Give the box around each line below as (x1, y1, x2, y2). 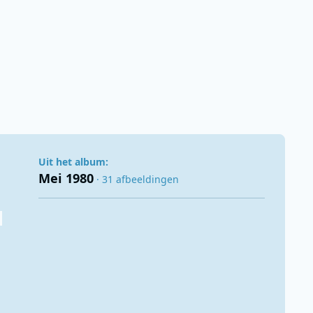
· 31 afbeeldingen (96, 173, 179, 186)
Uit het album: (38, 155, 108, 168)
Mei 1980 (38, 170, 94, 187)
